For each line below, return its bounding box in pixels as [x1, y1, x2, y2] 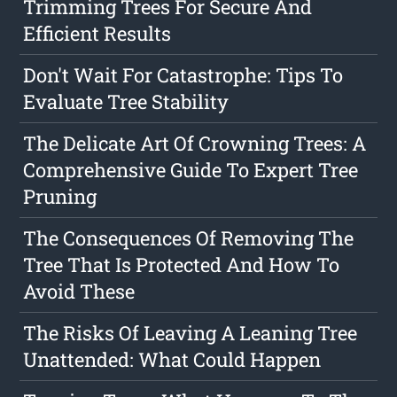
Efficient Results [23, 20, 172, 47]
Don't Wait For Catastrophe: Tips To [23, 62, 344, 89]
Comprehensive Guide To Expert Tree [23, 157, 359, 183]
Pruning [23, 183, 97, 210]
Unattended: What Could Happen [23, 346, 322, 373]
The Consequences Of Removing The [23, 225, 354, 252]
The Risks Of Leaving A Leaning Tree [23, 320, 358, 346]
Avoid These [23, 278, 136, 305]
